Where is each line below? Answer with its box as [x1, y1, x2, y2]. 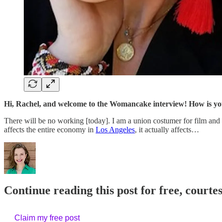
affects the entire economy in [4, 125, 96, 134]
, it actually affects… [135, 125, 199, 134]
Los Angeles [96, 125, 135, 134]
